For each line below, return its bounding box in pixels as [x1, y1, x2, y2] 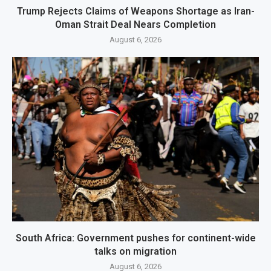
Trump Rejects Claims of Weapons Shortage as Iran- [16, 5, 255, 17]
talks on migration [94, 245, 177, 257]
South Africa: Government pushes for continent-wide [15, 232, 256, 244]
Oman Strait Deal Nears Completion [55, 18, 216, 30]
